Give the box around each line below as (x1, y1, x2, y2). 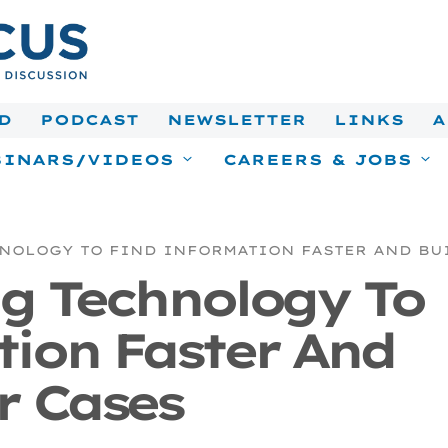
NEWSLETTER (166, 110, 306, 129)
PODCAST (39, 110, 139, 129)
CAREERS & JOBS (223, 150, 413, 169)
